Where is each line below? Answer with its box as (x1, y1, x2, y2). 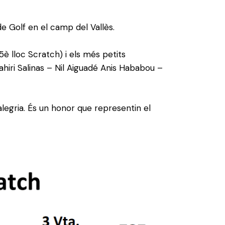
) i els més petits (60, 48, 126, 60)
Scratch (28, 48, 60, 60)
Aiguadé (67, 62, 98, 73)
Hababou (119, 62, 155, 73)
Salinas (18, 62, 44, 73)
